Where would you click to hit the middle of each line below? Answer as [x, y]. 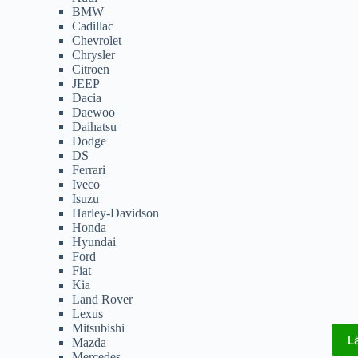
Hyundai [94, 241]
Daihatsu [94, 126]
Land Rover [102, 299]
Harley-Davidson [115, 213]
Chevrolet [97, 40]
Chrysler [93, 54]
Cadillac [93, 26]
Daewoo [93, 112]
